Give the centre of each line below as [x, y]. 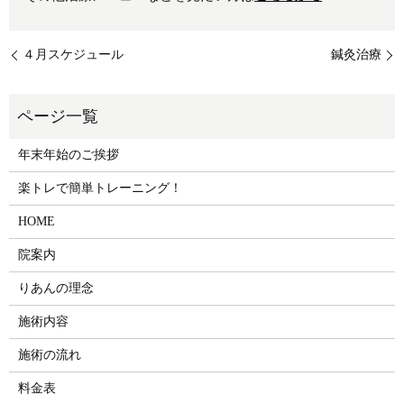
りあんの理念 [55, 289]
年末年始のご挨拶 [68, 155]
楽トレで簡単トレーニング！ [100, 188]
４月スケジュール [73, 55]
